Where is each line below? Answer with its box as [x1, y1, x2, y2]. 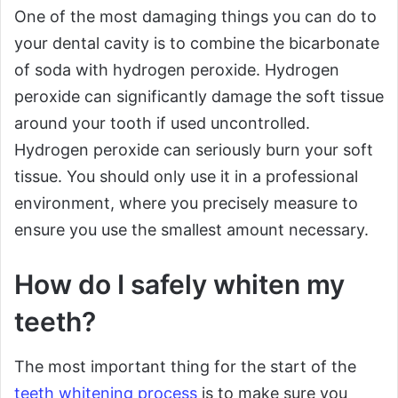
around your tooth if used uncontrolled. [14, 114, 310, 133]
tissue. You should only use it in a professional [14, 167, 358, 187]
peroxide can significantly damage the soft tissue [14, 87, 384, 107]
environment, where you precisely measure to [14, 194, 358, 213]
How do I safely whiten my [14, 268, 345, 301]
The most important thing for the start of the [14, 357, 356, 377]
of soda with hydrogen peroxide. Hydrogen [14, 60, 339, 80]
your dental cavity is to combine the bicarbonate [14, 34, 379, 53]
